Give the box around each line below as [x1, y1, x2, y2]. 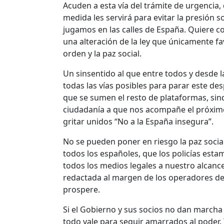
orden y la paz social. [63, 48, 141, 59]
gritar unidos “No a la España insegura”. [63, 116, 213, 127]
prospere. [63, 184, 100, 195]
